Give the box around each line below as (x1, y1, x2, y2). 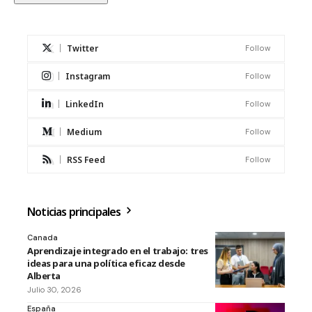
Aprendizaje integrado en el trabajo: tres (27, 244, 208, 257)
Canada (27, 232, 58, 242)
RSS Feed (67, 153, 105, 166)
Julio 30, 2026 (27, 284, 81, 295)
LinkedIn (65, 97, 104, 110)
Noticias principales (27, 203, 123, 219)
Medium (67, 125, 102, 138)
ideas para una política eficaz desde (27, 256, 185, 270)
